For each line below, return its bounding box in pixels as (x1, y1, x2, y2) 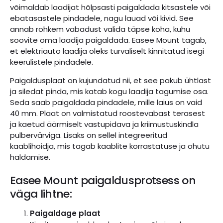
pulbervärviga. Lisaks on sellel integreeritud (10, 129, 167, 140)
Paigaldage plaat (30, 208, 101, 219)
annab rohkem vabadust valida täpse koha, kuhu (10, 23, 190, 34)
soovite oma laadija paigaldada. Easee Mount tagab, (10, 34, 207, 45)
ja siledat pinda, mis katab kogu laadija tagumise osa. (10, 86, 209, 97)
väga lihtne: (10, 186, 72, 202)
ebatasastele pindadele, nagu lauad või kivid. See (10, 12, 194, 23)
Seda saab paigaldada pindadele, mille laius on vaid (10, 97, 202, 108)
